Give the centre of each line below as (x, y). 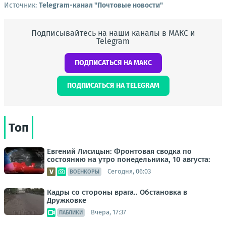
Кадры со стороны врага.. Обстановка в (117, 192)
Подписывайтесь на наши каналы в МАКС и (113, 33)
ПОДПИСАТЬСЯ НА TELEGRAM (113, 85)
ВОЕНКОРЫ (84, 172)
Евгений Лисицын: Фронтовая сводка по (119, 151)
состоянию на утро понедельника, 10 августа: (129, 159)
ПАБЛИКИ (71, 212)
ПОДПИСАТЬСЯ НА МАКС (113, 63)
